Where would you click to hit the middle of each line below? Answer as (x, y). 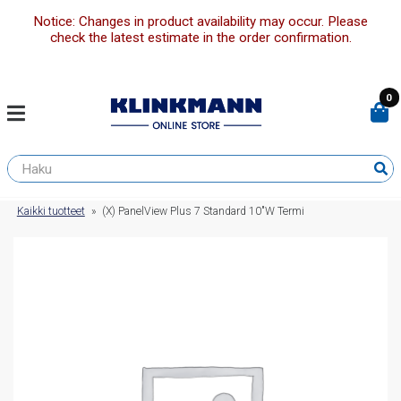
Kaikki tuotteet (51, 212)
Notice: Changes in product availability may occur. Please (200, 22)
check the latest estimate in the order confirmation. (200, 38)
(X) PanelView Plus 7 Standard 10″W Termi (204, 212)
